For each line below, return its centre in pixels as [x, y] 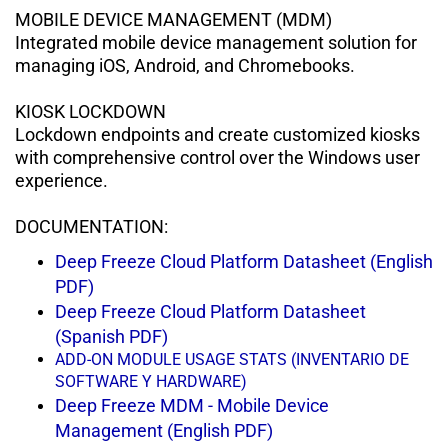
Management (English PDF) [164, 430]
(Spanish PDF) [111, 336]
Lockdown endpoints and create [144, 134]
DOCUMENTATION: [91, 226]
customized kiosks [346, 134]
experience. [61, 180]
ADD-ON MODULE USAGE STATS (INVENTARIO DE [232, 359]
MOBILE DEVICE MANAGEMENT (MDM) [173, 19]
